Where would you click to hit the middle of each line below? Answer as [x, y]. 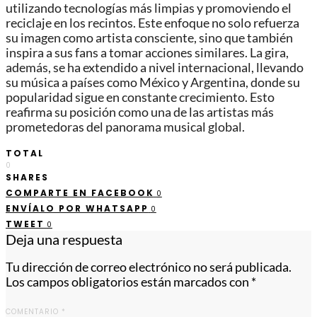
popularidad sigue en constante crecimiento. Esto [140, 98]
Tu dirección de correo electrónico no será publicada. [149, 267]
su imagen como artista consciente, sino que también [149, 38]
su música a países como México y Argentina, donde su [153, 83]
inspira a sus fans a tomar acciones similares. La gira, [147, 53]
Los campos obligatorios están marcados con [128, 282]
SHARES [27, 177]
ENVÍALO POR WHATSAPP [77, 208]
